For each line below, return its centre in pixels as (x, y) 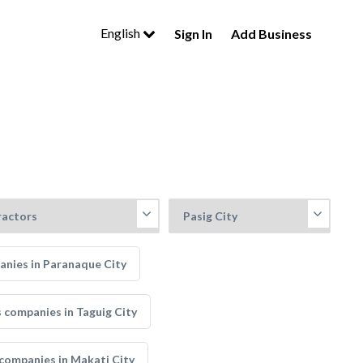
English (122, 33)
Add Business (271, 33)
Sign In (193, 33)
